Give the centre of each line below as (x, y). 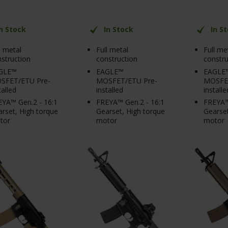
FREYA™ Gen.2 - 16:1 (130, 102)
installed (110, 90)
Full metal (112, 50)
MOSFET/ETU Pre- (127, 80)
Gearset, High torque (131, 111)
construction (117, 59)
